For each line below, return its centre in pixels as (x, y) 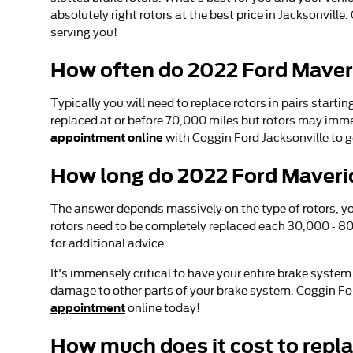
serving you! (84, 32)
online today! (163, 308)
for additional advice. (109, 243)
